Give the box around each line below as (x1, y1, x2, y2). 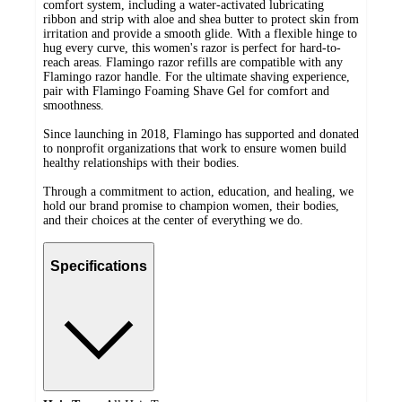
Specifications (50, 258, 147, 275)
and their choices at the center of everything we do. (43, 213, 303, 227)
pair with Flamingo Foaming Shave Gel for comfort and (43, 83, 329, 98)
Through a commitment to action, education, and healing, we (43, 184, 354, 198)
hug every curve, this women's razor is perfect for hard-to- (43, 40, 341, 55)
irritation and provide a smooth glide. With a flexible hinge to (43, 26, 357, 40)
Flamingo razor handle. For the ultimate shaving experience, (43, 69, 350, 83)
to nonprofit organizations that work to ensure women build (43, 141, 346, 155)
